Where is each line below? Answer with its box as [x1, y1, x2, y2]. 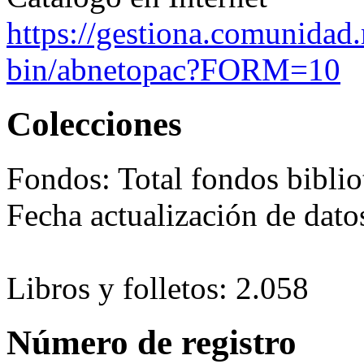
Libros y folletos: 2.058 [6, 271, 309, 306]
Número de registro [6, 323, 297, 362]
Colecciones [6, 105, 182, 144]
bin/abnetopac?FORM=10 [6, 52, 340, 88]
